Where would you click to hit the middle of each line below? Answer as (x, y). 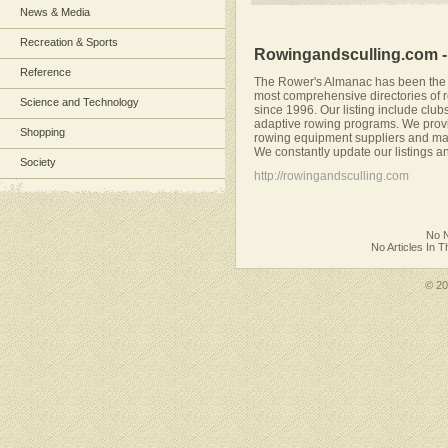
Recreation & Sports (69, 42)
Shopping (42, 132)
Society (38, 162)
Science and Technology (79, 102)
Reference (45, 72)
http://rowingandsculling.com (331, 176)
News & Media (55, 12)
